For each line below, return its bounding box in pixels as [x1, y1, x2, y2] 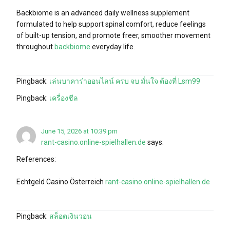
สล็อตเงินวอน [49, 212, 92, 220]
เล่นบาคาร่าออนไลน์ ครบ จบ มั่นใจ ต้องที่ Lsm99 [49, 76, 200, 85]
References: [16, 155, 56, 163]
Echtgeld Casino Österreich [16, 177, 105, 186]
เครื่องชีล [49, 93, 78, 102]
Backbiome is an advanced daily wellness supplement [16, 8, 189, 17]
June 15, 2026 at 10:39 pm [41, 127, 118, 135]
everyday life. [90, 42, 135, 51]
